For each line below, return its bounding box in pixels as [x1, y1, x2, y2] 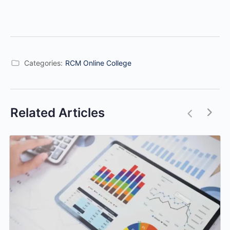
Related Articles [10, 105, 105, 120]
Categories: [24, 58, 63, 67]
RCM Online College [65, 58, 131, 67]
